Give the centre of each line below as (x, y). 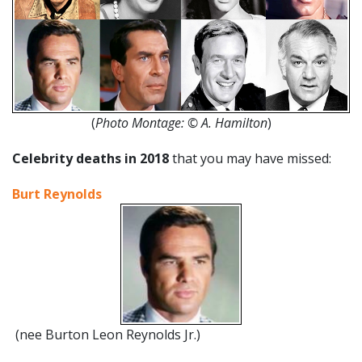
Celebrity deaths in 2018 (90, 158)
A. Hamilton (234, 122)
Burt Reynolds (57, 194)
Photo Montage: (141, 122)
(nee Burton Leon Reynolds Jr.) (108, 334)
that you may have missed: (250, 158)
